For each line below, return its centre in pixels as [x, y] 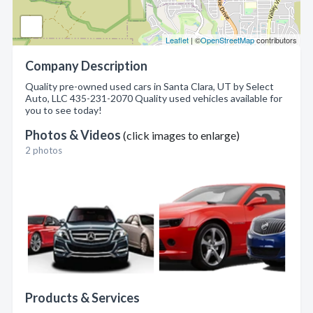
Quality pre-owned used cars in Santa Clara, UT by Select [150, 87]
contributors [276, 40]
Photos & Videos [74, 135]
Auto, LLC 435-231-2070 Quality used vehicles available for [154, 99]
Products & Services [82, 298]
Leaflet [177, 40]
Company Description [86, 66]
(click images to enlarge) [181, 136]
